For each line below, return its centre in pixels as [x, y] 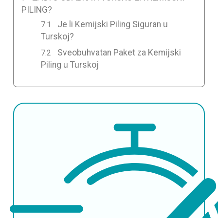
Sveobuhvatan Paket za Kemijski [119, 52]
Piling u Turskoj [70, 64]
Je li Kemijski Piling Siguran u [113, 24]
